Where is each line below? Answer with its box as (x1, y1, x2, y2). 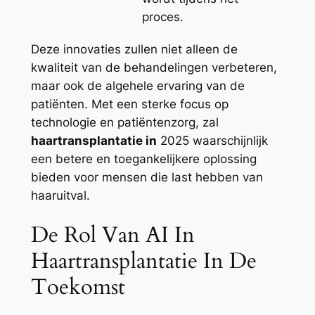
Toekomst (30, 272, 125, 302)
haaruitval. (30, 188, 90, 202)
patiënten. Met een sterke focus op (30, 96, 229, 111)
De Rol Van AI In (30, 220, 195, 250)
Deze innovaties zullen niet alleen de (30, 41, 238, 56)
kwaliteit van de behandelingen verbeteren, (30, 60, 277, 75)
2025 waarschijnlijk (156, 133, 268, 148)
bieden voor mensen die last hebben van (30, 169, 263, 184)
